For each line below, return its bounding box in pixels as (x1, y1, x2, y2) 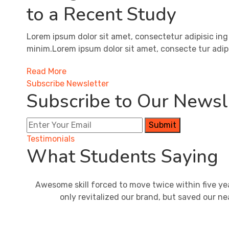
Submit (149, 120, 176, 130)
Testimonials (27, 133, 75, 144)
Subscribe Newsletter (27, 78, 109, 88)
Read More (27, 66, 66, 76)
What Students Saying (27, 144, 218, 169)
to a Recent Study (27, 2, 176, 27)
